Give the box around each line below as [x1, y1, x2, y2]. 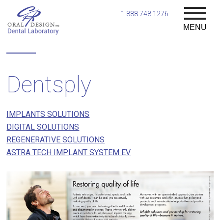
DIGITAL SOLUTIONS [6, 122, 80, 132]
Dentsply [6, 71, 92, 98]
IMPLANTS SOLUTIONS [6, 110, 90, 119]
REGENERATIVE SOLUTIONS [6, 135, 105, 144]
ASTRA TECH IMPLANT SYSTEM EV [6, 148, 131, 157]
